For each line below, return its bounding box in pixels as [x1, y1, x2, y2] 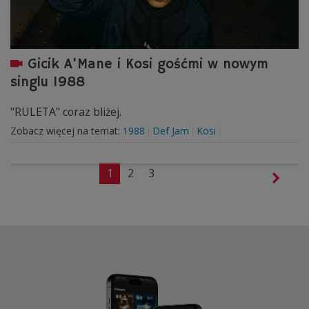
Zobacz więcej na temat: [10, 124, 123, 137]
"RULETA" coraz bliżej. [10, 104, 121, 119]
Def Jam [152, 124, 189, 137]
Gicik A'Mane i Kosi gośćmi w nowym [28, 56, 268, 73]
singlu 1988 [10, 74, 85, 91]
